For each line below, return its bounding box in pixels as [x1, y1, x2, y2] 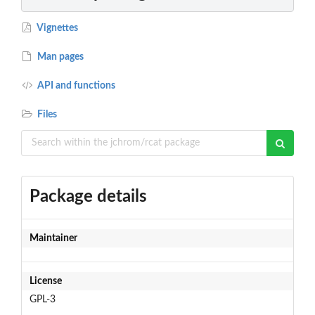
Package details [29, 188, 147, 205]
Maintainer [29, 233, 77, 243]
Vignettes [35, 22, 79, 33]
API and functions [35, 80, 116, 91]
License [29, 276, 62, 286]
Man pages [35, 51, 84, 62]
